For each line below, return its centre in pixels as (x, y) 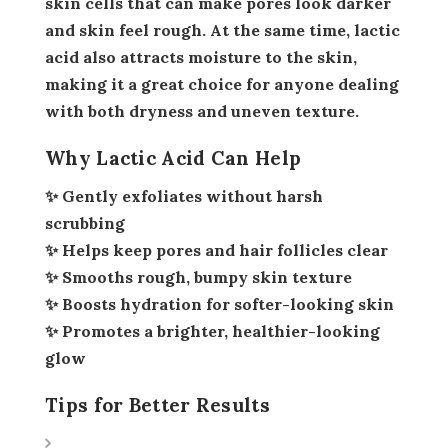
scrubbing (85, 223)
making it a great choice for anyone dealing (222, 84)
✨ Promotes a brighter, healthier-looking (212, 331)
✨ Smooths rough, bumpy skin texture (198, 277)
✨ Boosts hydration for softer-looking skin (219, 304)
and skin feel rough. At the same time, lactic (222, 30)
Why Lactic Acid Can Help (173, 158)
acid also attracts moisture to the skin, (201, 57)
